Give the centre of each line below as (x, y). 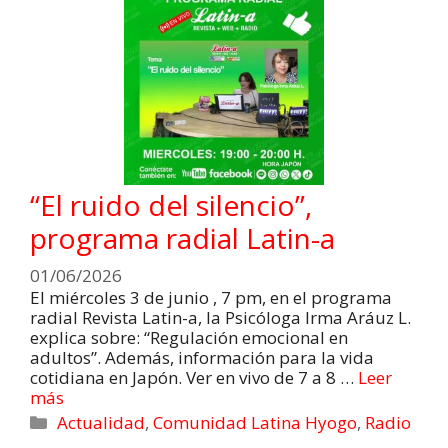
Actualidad (101, 423)
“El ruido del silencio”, (171, 204)
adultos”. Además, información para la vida (202, 358)
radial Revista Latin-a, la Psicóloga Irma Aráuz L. (220, 318)
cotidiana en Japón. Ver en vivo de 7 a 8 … (194, 378)
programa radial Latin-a (182, 237)
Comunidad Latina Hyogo (255, 423)
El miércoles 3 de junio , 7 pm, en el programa (211, 298)
